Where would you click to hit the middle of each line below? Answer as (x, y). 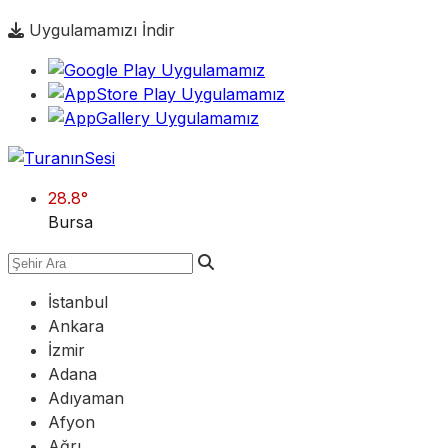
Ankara (76, 326)
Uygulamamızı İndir (99, 30)
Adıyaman (86, 398)
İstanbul (78, 302)
